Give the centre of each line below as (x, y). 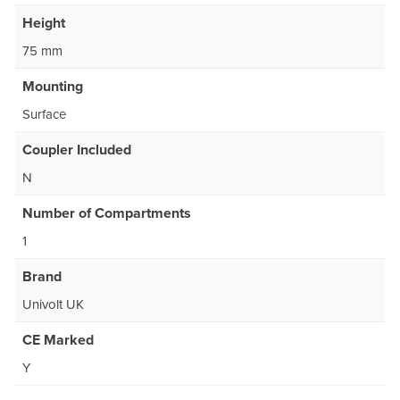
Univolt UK (53, 304)
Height (44, 23)
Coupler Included (77, 150)
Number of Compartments (107, 213)
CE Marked (58, 340)
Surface (44, 114)
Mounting (53, 86)
